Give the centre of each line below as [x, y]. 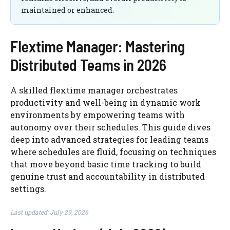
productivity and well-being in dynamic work [106, 102]
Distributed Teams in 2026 [88, 64]
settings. [28, 188]
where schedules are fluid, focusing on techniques [113, 151]
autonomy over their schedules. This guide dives [110, 127]
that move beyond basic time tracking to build [106, 164]
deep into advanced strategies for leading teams [109, 139]
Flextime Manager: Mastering [98, 46]
